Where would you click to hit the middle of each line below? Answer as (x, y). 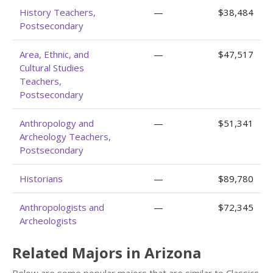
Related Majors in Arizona (107, 253)
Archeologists (48, 221)
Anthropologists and (62, 207)
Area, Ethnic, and (54, 54)
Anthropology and (57, 123)
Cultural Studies (52, 68)
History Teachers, (58, 12)
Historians (41, 179)
